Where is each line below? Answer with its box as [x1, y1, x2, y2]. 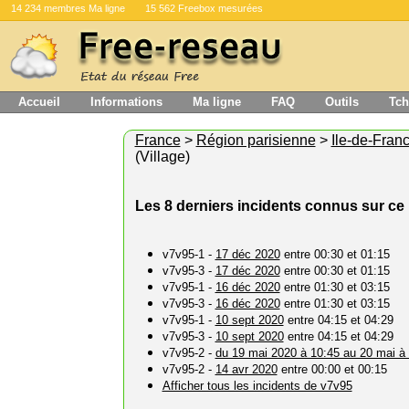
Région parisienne [195, 132, 316, 148]
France [134, 132, 181, 148]
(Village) [134, 149, 190, 164]
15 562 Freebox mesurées [145, 3, 263, 14]
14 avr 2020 [215, 362, 278, 376]
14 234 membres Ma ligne [11, 3, 125, 14]
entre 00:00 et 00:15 [277, 362, 387, 376]
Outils [325, 95, 359, 109]
